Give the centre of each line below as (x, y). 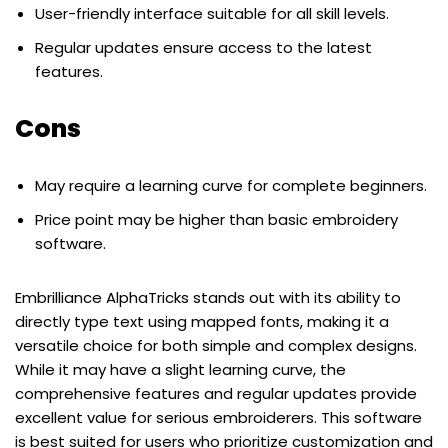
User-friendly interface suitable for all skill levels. (212, 14)
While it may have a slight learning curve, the (180, 370)
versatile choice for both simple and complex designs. (216, 346)
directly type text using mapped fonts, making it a (202, 322)
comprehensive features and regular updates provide (216, 394)
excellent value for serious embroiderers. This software (218, 418)
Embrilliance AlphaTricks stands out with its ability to (208, 298)
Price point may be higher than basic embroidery (216, 220)
